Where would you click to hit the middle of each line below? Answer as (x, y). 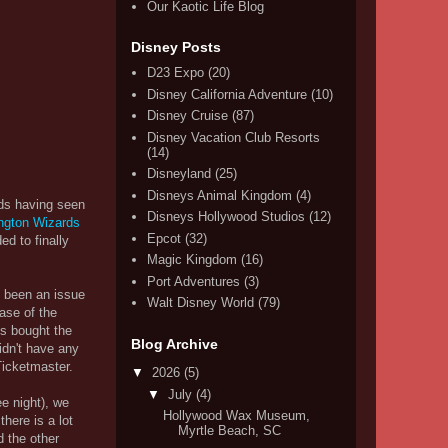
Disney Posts (176, 47)
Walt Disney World (201, 303)
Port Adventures (194, 281)
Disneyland (179, 174)
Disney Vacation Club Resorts (234, 137)
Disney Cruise (188, 116)
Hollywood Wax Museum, (237, 415)
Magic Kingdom (192, 260)
